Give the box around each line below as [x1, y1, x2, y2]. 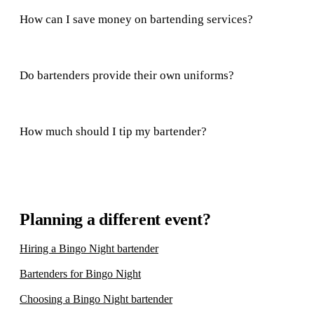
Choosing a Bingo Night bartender [20, 293, 172, 305]
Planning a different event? [20, 210, 211, 228]
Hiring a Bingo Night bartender [20, 243, 158, 254]
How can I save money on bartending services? [20, 13, 253, 26]
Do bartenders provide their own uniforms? [20, 69, 234, 82]
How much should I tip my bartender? [20, 125, 207, 138]
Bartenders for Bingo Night [20, 268, 141, 280]
